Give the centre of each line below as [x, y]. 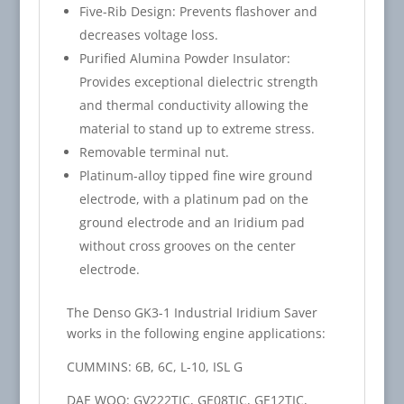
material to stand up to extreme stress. [197, 128]
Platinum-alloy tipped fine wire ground [196, 175]
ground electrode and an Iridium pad [192, 222]
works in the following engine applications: [196, 333]
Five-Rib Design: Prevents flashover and [198, 11]
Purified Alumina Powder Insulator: [184, 58]
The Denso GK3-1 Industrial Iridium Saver [192, 312]
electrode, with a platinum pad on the [193, 198]
